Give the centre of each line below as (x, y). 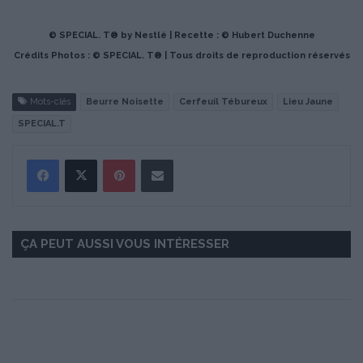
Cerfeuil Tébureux (223, 102)
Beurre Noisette (125, 102)
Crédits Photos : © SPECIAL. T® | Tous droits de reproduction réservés (181, 56)
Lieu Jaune (308, 102)
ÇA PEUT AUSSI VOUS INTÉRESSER (125, 244)
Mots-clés (49, 102)
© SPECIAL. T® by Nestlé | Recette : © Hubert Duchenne (181, 36)
